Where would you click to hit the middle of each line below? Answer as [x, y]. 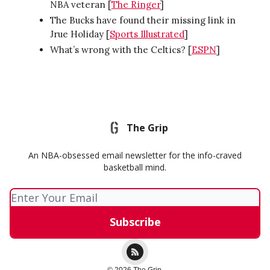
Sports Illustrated [147, 34]
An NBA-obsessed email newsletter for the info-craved [135, 155]
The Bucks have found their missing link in [143, 20]
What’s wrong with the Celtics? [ [121, 49]
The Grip [147, 128]
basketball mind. [135, 167]
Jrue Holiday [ [80, 34]
